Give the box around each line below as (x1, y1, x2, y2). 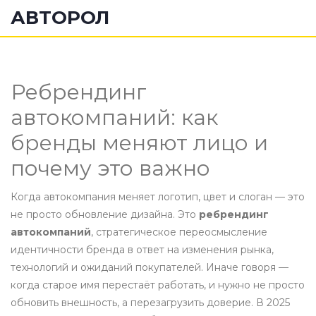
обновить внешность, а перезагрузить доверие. (11, 296, 253, 309)
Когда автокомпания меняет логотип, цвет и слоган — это (11, 190, 305, 203)
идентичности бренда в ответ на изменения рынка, (11, 243, 274, 256)
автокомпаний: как (11, 104, 218, 130)
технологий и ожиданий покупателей (11, 261, 201, 274)
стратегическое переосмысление (96, 226, 267, 238)
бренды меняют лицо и (11, 130, 268, 156)
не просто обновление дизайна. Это (11, 208, 199, 221)
